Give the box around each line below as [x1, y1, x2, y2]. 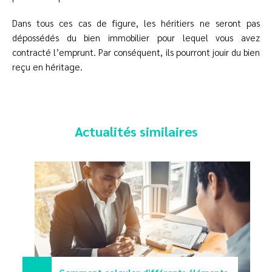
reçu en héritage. [12, 61, 85, 73]
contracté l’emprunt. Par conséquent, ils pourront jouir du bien [12, 46, 260, 58]
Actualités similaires [74, 123, 198, 140]
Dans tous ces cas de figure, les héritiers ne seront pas [12, 17, 260, 29]
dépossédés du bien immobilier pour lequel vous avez [12, 32, 260, 44]
